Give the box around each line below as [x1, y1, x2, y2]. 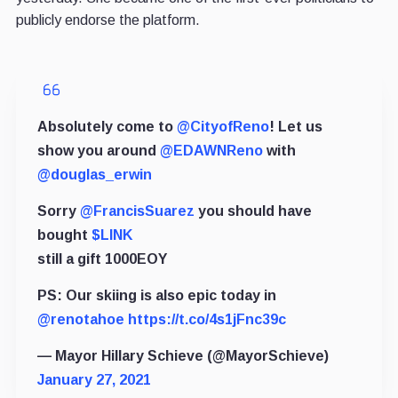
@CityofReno [176, 118, 269, 134]
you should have [194, 203, 312, 219]
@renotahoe [36, 311, 124, 327]
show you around [36, 142, 160, 158]
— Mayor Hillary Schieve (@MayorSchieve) [36, 347, 329, 363]
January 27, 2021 [36, 371, 151, 387]
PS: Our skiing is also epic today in [36, 287, 276, 303]
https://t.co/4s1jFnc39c [127, 311, 286, 327]
